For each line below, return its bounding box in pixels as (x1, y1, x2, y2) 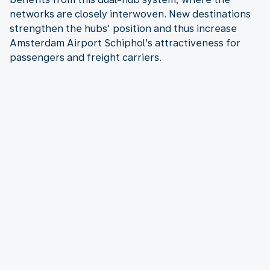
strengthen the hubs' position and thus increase (10, 22, 237, 34)
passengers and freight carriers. (10, 51, 162, 63)
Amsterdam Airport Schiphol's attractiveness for (10, 37, 240, 49)
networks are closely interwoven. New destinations (10, 8, 251, 20)
